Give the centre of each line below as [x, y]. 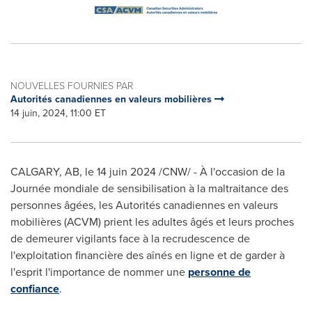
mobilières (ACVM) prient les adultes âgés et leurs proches [152, 222]
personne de [219, 272]
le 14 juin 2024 [120, 172]
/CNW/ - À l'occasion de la [220, 172]
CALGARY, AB [45, 172]
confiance [35, 289]
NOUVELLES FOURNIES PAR [72, 85]
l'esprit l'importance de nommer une [99, 272]
